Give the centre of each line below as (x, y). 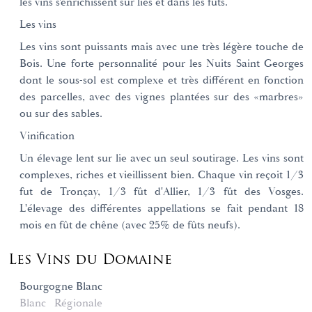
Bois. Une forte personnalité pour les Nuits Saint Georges (162, 64)
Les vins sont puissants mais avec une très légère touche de (162, 47)
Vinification (47, 136)
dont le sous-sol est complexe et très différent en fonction (162, 81)
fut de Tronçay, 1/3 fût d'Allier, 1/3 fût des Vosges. (162, 192)
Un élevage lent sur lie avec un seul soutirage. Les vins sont (162, 159)
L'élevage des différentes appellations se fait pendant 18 (162, 209)
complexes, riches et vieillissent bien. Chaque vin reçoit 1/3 (162, 175)
